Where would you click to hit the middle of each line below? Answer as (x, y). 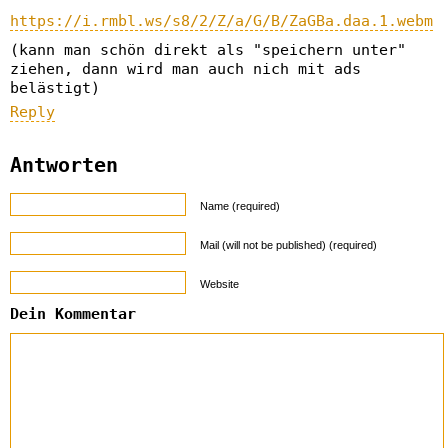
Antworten (64, 165)
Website (219, 284)
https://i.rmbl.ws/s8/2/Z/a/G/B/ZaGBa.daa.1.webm (221, 21)
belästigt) (55, 88)
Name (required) (240, 206)
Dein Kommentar (73, 314)
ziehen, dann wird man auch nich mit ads (185, 69)
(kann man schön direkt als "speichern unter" (208, 50)
